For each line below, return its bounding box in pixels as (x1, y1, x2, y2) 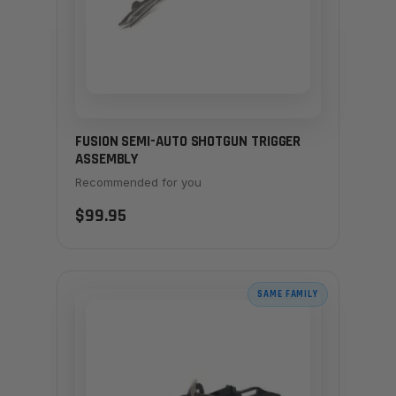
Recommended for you (75, 174, 202, 189)
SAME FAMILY (257, 287, 318, 301)
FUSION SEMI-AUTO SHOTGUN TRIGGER (75, 132, 301, 152)
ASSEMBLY (75, 149, 139, 170)
